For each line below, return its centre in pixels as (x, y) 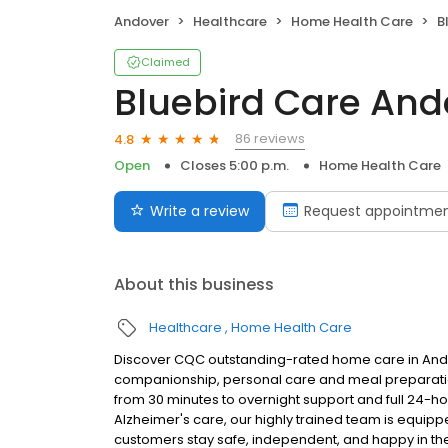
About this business (194, 285)
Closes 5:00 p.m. (234, 166)
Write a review (199, 211)
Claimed (165, 62)
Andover (141, 22)
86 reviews (270, 139)
